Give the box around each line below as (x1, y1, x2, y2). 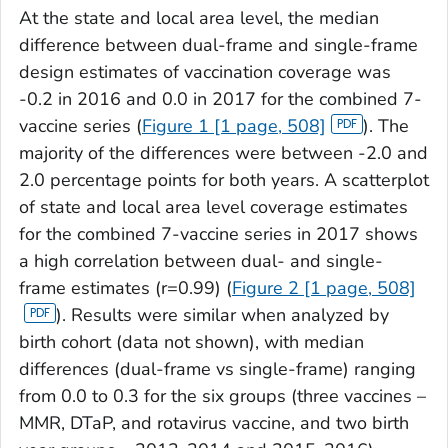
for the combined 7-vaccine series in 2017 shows (19, 221, 418, 246)
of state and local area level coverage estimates (19, 194, 408, 219)
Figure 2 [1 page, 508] (232, 275, 416, 300)
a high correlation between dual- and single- (19, 248, 383, 273)
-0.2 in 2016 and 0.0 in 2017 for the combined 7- (19, 86, 422, 111)
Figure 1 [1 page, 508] (142, 113, 326, 138)
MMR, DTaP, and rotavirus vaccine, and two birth (19, 410, 409, 435)
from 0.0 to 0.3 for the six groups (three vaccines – (19, 383, 426, 408)
